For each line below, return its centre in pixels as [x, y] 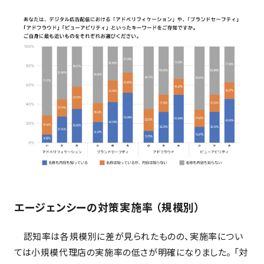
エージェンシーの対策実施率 [85, 207]
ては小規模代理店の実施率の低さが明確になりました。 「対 [131, 252]
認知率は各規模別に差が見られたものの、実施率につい [129, 236]
